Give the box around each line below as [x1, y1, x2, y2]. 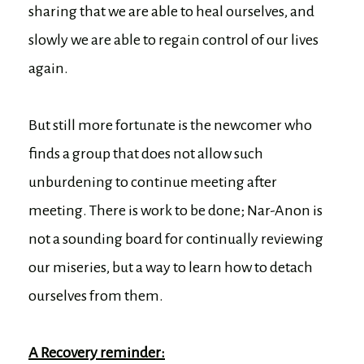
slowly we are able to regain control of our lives [28, 31, 318, 48]
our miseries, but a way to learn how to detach [28, 258, 313, 275]
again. [28, 59, 68, 76]
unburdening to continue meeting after [28, 173, 277, 190]
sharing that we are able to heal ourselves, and [28, 2, 314, 19]
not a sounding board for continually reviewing [28, 230, 323, 247]
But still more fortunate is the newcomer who [28, 116, 312, 133]
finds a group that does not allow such [28, 145, 263, 162]
